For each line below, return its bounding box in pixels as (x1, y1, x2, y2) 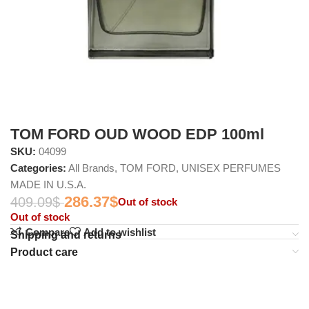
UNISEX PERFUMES (181, 161, 281, 174)
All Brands (68, 161, 114, 174)
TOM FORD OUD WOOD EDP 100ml (10, 125, 264, 143)
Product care (10, 246, 78, 258)
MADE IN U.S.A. (10, 178, 86, 190)
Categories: (10, 161, 66, 174)
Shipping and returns (10, 228, 121, 241)
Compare (25, 226, 70, 238)
